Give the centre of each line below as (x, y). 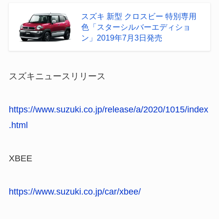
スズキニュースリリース (57, 77)
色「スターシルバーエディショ (136, 27)
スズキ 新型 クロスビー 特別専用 (139, 16)
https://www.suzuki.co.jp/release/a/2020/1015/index (108, 109)
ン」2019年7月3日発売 (121, 38)
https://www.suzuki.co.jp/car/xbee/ (75, 191)
